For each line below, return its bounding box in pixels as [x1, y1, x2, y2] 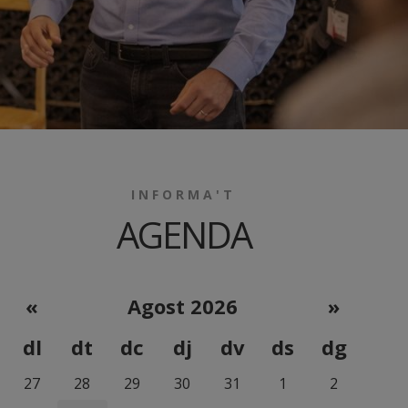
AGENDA [116, 209, 251, 260]
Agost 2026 [127, 292, 239, 320]
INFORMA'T [131, 186, 237, 203]
